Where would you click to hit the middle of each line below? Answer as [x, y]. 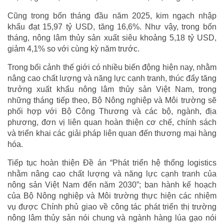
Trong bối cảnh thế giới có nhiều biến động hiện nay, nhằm [112, 67]
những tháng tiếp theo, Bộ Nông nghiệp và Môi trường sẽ [112, 100]
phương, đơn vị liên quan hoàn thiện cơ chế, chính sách [112, 122]
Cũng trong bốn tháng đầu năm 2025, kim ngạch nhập [112, 15]
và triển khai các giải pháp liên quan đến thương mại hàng [112, 133]
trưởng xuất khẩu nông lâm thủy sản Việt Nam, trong [112, 89]
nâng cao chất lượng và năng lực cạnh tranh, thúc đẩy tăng [112, 78]
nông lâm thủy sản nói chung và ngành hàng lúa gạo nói [112, 217]
